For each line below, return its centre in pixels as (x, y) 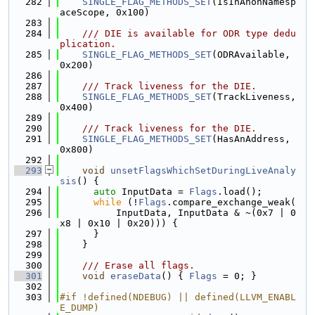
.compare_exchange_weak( (231, 202)
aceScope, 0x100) (105, 12)
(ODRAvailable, (251, 54)
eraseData (136, 276)
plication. (88, 44)
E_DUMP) (79, 308)
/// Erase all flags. (127, 265)
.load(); (240, 192)
